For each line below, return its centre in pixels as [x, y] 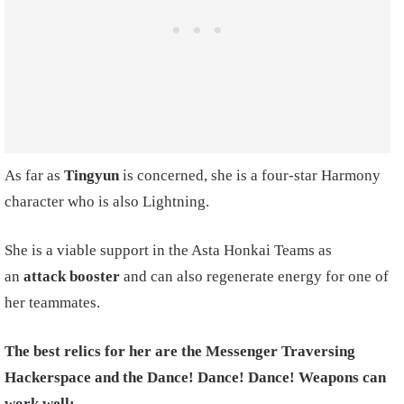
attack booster [72, 277]
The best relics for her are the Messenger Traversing [180, 352]
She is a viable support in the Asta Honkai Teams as [168, 251]
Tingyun [93, 176]
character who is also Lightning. [109, 202]
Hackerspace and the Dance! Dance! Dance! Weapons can [195, 378]
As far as [34, 176]
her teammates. [54, 303]
